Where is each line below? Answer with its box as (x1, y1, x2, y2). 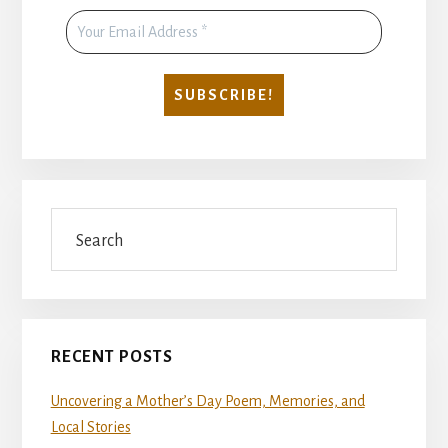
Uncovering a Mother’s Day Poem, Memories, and (50, 393, 365, 410)
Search (49, 211, 94, 228)
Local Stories (50, 419, 131, 436)
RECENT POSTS (50, 348, 173, 367)
